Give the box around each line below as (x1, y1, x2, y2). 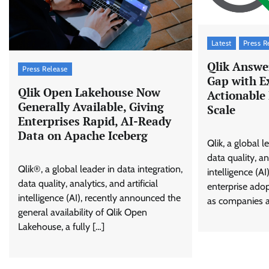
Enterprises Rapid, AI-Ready (18, 113, 171, 128)
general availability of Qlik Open (18, 206, 147, 218)
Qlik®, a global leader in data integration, (18, 163, 183, 175)
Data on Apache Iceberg (18, 127, 148, 143)
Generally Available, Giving (18, 98, 164, 114)
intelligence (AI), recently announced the (18, 192, 181, 204)
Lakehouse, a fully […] (18, 220, 104, 232)
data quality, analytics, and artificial (18, 177, 158, 189)
